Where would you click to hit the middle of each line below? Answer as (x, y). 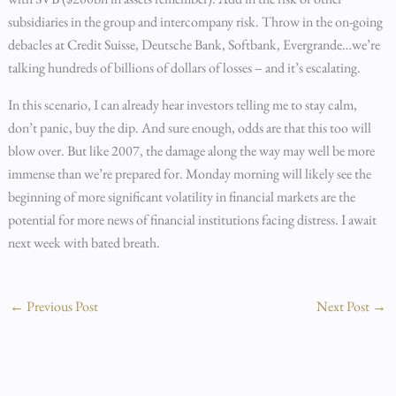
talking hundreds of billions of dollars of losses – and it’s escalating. (184, 68)
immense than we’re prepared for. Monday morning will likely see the (189, 174)
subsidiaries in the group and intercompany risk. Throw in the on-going (195, 22)
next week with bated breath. (84, 243)
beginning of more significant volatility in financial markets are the (181, 197)
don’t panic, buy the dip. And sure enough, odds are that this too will (189, 128)
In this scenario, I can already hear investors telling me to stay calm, (182, 105)
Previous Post (61, 306)
